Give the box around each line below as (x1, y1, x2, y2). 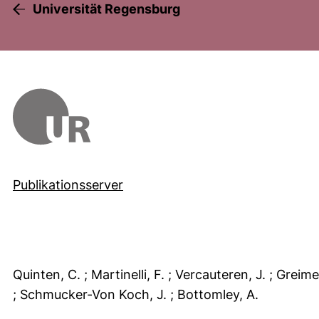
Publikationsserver (13, 177, 123, 192)
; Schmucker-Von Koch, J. (13, 286, 170, 302)
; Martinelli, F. (84, 266, 168, 282)
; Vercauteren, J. (168, 266, 269, 282)
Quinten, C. (13, 266, 84, 282)
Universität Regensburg (33, 1, 180, 16)
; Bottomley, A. (170, 286, 262, 302)
